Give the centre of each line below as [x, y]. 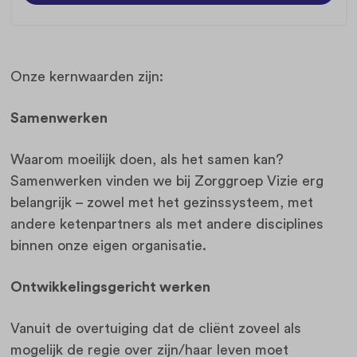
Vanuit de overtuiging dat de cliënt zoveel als [155, 329]
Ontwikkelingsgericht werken [110, 287]
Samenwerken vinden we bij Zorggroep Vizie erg [167, 181]
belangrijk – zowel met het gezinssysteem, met [161, 203]
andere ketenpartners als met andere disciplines [167, 224]
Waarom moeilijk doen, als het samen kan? [147, 160]
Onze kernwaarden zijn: [86, 77]
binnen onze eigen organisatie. [108, 246]
